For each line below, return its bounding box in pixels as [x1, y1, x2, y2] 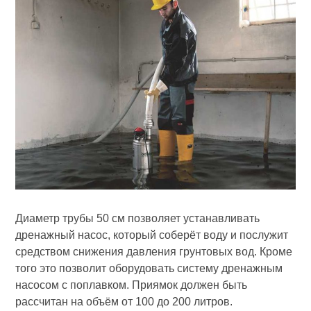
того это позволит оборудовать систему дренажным [15, 262, 283, 274]
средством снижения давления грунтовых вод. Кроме [15, 245, 293, 258]
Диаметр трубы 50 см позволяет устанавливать [15, 212, 260, 224]
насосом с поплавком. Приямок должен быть [15, 278, 248, 291]
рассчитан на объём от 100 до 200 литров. [15, 295, 233, 308]
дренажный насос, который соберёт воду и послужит [15, 228, 289, 241]
